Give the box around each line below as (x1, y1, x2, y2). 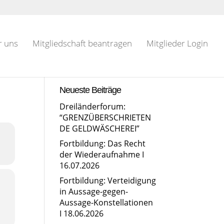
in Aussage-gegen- (59, 186, 128, 197)
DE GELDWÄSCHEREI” (59, 123, 140, 134)
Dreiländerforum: (59, 101, 126, 112)
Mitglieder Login (146, 37, 208, 49)
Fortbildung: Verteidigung (59, 175, 156, 186)
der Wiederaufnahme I (59, 149, 144, 160)
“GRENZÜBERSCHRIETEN (59, 112, 151, 123)
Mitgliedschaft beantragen (32, 37, 132, 49)
